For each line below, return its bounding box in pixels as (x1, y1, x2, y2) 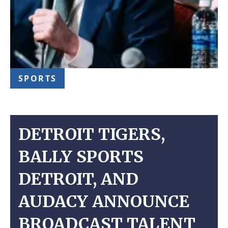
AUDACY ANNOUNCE (18, 191, 189, 212)
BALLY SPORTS (18, 147, 144, 167)
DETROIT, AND (18, 169, 138, 189)
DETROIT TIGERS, (18, 124, 165, 145)
